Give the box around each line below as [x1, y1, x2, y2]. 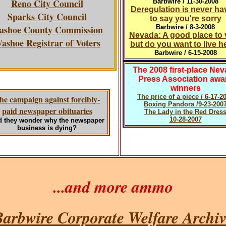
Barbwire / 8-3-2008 [156, 23, 215, 31]
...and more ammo [53, 175, 173, 198]
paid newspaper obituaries [2, 105, 92, 117]
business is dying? [17, 124, 77, 132]
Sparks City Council [7, 10, 87, 23]
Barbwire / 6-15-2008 [154, 49, 217, 56]
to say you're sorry [149, 14, 221, 23]
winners [170, 84, 201, 92]
